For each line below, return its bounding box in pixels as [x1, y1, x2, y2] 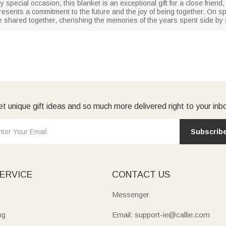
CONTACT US [111, 169, 170, 180]
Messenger [111, 190, 149, 199]
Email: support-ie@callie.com [111, 210, 210, 219]
